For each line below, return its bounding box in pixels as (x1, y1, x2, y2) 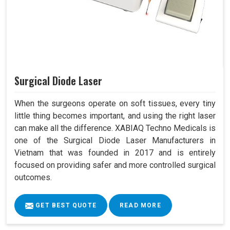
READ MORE (120, 202, 161, 209)
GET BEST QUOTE (33, 202, 97, 209)
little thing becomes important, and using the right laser (14, 111, 216, 121)
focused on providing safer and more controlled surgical (14, 160, 216, 170)
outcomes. (14, 172, 52, 183)
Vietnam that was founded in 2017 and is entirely (14, 148, 216, 158)
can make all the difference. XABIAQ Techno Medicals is (14, 123, 216, 133)
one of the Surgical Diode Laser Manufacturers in (14, 136, 216, 146)
